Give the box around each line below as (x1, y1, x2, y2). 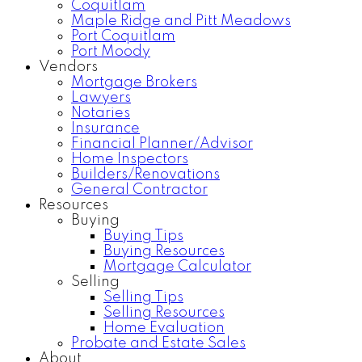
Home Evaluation (103, 320, 225, 335)
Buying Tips (103, 228, 183, 243)
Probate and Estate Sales (71, 335, 246, 351)
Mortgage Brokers (71, 74, 197, 90)
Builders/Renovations (71, 166, 220, 182)
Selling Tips (103, 289, 183, 305)
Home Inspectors (71, 151, 188, 166)
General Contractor (71, 182, 208, 197)
